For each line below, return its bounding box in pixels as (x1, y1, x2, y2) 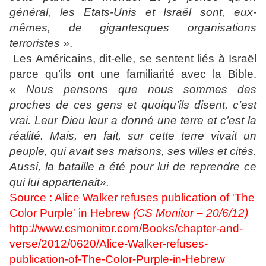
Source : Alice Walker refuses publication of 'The (9, 191, 255, 204)
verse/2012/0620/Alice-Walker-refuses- (9, 237, 208, 250)
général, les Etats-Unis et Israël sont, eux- (9, 6, 256, 18)
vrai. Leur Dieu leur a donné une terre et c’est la (9, 114, 256, 126)
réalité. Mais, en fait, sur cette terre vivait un (9, 129, 256, 142)
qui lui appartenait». (9, 176, 109, 188)
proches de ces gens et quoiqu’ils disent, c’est (9, 99, 256, 111)
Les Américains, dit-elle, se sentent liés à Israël (9, 52, 256, 65)
